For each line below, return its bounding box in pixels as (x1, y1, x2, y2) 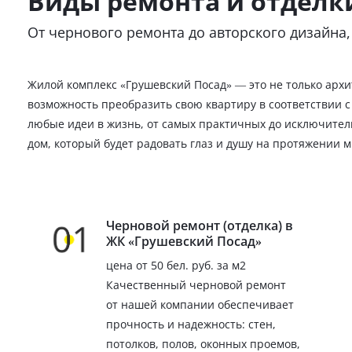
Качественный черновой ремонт (106, 277, 286, 292)
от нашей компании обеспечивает (106, 296, 294, 312)
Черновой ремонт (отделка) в (106, 216, 293, 234)
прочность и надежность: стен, (106, 316, 276, 332)
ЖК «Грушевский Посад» (106, 232, 262, 250)
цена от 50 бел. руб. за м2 (106, 257, 246, 273)
